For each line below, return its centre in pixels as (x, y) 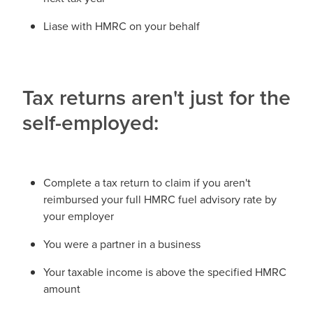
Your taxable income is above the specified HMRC (165, 272)
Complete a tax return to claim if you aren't (147, 183)
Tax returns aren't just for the (156, 98)
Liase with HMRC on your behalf (122, 26)
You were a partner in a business (122, 244)
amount (62, 289)
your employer (79, 216)
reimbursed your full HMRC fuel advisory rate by (160, 199)
